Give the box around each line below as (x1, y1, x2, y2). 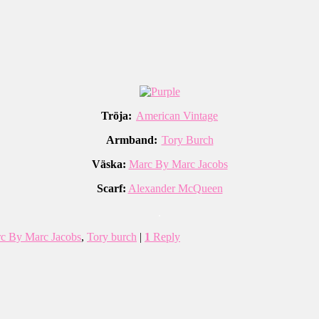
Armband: (105, 133, 157, 146)
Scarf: (96, 182, 126, 194)
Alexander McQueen (127, 182, 223, 194)
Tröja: (101, 109, 132, 122)
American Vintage (136, 109, 218, 122)
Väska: (91, 157, 126, 170)
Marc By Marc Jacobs (128, 157, 228, 170)
